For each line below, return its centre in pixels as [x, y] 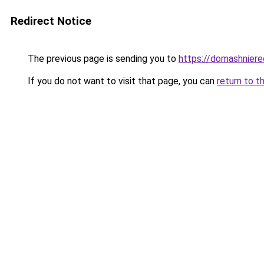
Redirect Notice [51, 21]
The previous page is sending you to [102, 59]
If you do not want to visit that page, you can [121, 81]
